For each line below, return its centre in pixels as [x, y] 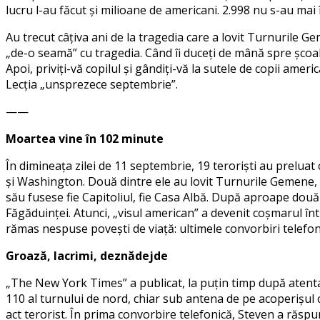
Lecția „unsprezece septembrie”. [92, 84]
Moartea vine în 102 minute [85, 138]
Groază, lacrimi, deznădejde [87, 255]
